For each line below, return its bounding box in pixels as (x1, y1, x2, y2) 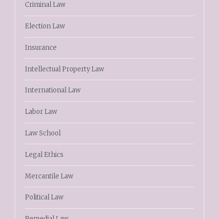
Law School (24, 129, 61, 138)
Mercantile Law (24, 172, 73, 180)
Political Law (24, 193, 64, 202)
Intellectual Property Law (24, 65, 104, 73)
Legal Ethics (24, 150, 64, 159)
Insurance (24, 43, 57, 52)
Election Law (24, 22, 65, 31)
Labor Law (24, 108, 57, 116)
